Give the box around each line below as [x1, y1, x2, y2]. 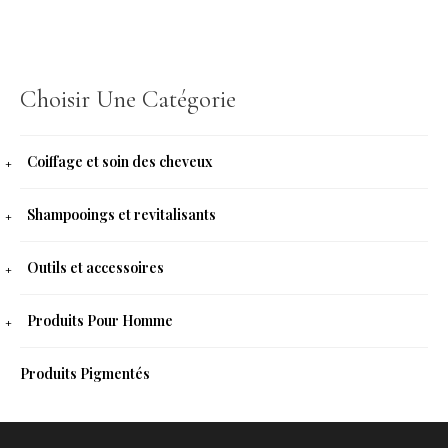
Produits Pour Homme [27, 310, 173, 330]
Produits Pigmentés [20, 363, 150, 383]
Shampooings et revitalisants [27, 204, 216, 224]
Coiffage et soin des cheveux [27, 151, 212, 171]
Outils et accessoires [27, 257, 164, 277]
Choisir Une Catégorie [20, 83, 236, 114]
